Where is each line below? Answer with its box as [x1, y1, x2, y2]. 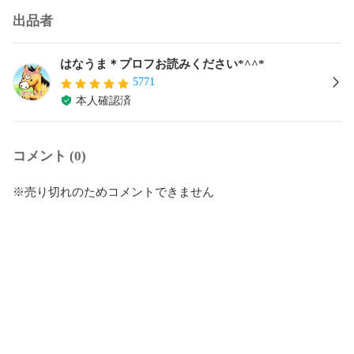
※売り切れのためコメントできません [13, 185, 214, 198]
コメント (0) [13, 148, 86, 164]
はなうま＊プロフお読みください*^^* [60, 57, 265, 70]
